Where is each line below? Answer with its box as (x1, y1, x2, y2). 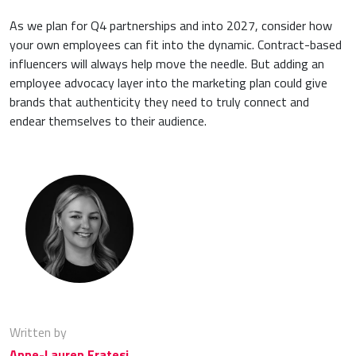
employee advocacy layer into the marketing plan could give (10, 73, 327, 93)
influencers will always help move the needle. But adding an (10, 54, 324, 74)
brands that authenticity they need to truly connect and (10, 92, 309, 112)
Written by (10, 323, 67, 342)
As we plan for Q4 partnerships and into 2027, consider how (10, 16, 332, 36)
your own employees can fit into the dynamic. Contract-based (10, 35, 342, 55)
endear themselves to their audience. (10, 111, 207, 131)
